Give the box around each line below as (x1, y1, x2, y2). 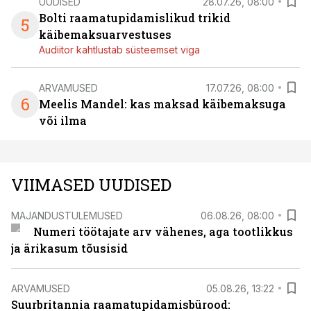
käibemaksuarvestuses (39, 27, 171, 42)
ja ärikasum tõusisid (11, 241, 128, 255)
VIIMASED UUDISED (11, 174, 171, 196)
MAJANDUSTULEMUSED (11, 209, 123, 221)
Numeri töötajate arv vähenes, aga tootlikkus (33, 224, 293, 239)
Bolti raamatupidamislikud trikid (39, 10, 230, 25)
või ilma (39, 113, 87, 128)
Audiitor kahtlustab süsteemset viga (39, 44, 200, 56)
